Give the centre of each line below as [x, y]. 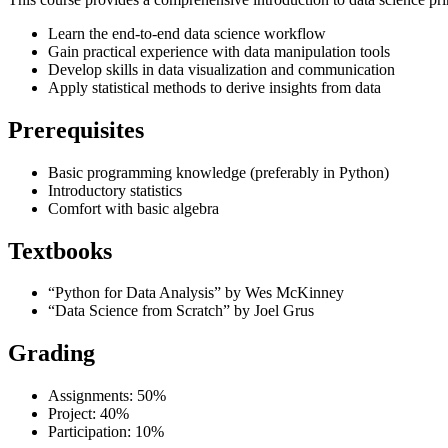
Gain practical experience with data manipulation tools [219, 51]
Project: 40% [88, 414]
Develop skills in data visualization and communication [221, 69]
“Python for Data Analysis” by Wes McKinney [196, 293]
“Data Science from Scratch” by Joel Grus [181, 311]
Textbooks [60, 250]
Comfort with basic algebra [133, 208]
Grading [51, 353]
